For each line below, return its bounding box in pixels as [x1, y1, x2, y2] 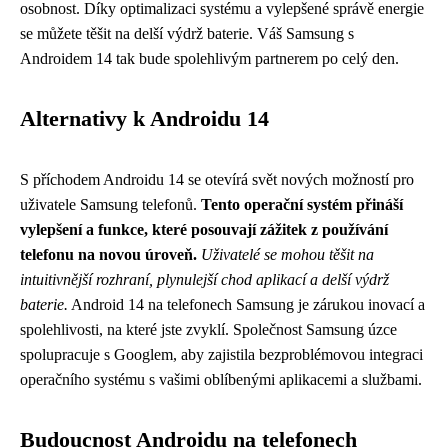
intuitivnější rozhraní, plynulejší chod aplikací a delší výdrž [20, 270, 389, 288]
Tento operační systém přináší [201, 195, 403, 213]
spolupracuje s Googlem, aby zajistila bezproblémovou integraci [20, 345, 423, 363]
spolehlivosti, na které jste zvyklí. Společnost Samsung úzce [20, 320, 397, 338]
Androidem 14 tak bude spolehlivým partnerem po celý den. [20, 49, 399, 67]
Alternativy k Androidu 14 [20, 106, 269, 131]
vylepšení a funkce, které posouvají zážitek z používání [20, 220, 388, 238]
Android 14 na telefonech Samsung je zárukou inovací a [68, 295, 425, 313]
